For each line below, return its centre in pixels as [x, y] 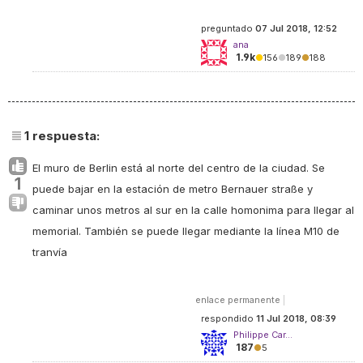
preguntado [228, 29]
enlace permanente [238, 300]
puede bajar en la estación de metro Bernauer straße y [173, 189]
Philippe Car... [263, 335]
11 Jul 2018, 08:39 [296, 319]
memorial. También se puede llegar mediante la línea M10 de [186, 231]
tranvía [50, 252]
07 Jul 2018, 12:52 [296, 29]
